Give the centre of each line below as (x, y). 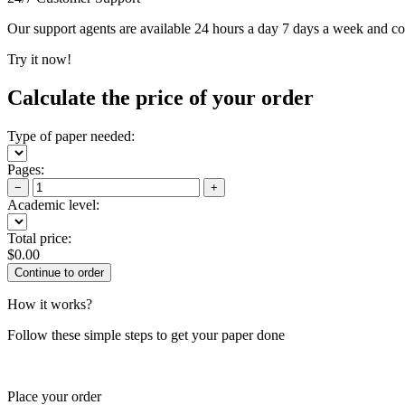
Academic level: (53, 204)
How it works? (50, 304)
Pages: (26, 169)
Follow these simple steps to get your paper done (146, 334)
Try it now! (39, 59)
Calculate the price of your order (160, 97)
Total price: (39, 238)
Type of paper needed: (71, 136)
